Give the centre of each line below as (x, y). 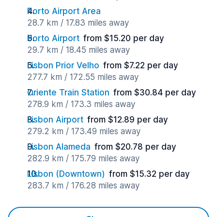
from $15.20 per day (124, 38)
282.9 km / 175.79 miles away (83, 158)
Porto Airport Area (64, 11)
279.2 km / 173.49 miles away (84, 131)
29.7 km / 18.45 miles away (78, 50)
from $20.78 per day (135, 147)
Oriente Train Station (68, 93)
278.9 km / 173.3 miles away (81, 104)
